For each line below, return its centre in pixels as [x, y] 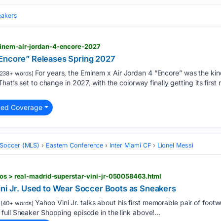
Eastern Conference [75, 145]
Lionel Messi [175, 145]
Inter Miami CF [130, 145]
